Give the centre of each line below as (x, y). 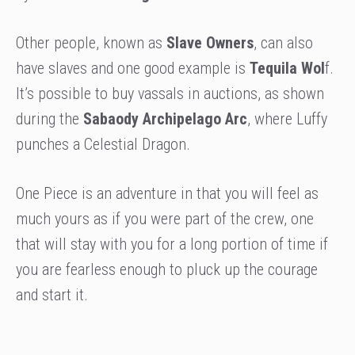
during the (50, 119)
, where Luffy (287, 119)
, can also (283, 43)
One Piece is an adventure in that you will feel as (167, 194)
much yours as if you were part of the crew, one (165, 219)
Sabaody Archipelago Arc (165, 119)
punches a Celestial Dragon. (103, 145)
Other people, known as (91, 43)
